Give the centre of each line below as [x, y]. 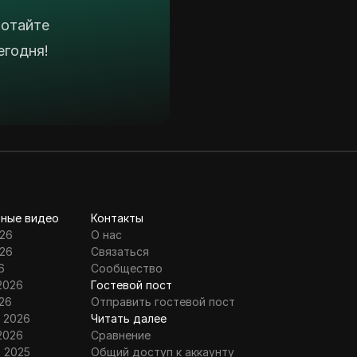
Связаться [120, 252]
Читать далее [128, 319]
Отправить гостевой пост [163, 302]
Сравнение [120, 335]
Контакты [117, 218]
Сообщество [126, 269]
